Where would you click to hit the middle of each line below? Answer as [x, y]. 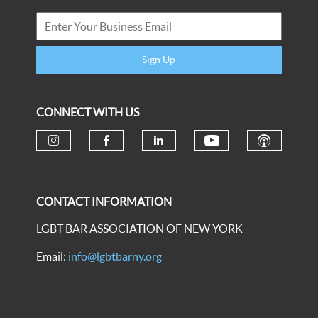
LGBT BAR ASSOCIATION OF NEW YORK [140, 229]
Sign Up [159, 60]
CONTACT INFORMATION [104, 202]
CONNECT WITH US [88, 112]
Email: [53, 256]
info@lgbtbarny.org [115, 256]
